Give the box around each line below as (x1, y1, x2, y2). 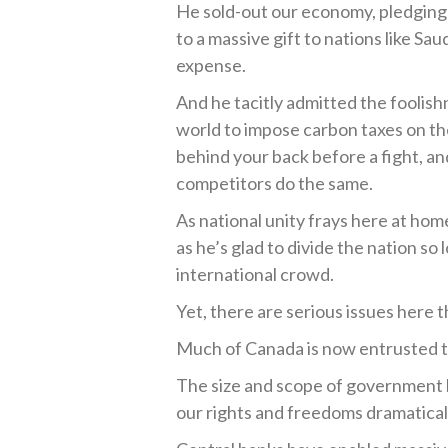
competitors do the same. (176, 172, 374, 194)
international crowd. (176, 263, 335, 285)
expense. (176, 54, 247, 76)
